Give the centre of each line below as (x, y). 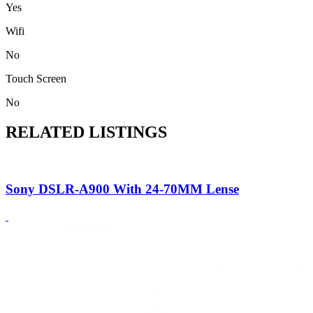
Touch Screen (36, 79)
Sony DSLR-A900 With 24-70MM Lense (122, 189)
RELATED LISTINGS (86, 132)
